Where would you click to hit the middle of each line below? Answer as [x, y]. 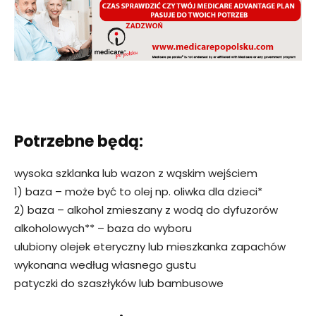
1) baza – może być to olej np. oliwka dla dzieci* [138, 192]
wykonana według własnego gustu [105, 265]
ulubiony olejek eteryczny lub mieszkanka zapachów [150, 247]
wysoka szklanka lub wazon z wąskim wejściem [136, 174]
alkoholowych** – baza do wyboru [103, 229]
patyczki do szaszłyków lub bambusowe [119, 284]
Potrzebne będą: [79, 142]
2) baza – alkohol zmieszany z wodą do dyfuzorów [146, 210]
